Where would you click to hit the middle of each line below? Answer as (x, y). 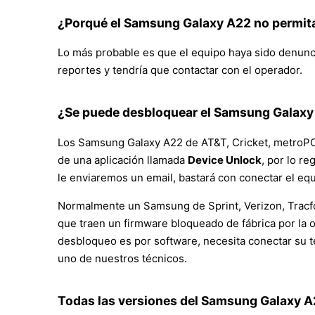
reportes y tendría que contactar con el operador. (180, 70)
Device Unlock (225, 160)
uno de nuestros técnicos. (122, 258)
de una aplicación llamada (123, 160)
